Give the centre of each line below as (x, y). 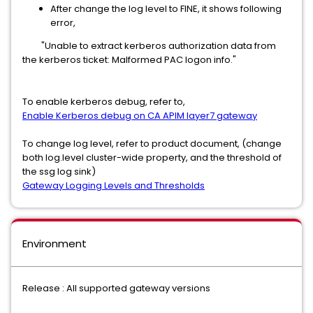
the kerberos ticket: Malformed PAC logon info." (129, 60)
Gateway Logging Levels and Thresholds (114, 185)
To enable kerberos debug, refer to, (104, 102)
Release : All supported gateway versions (116, 288)
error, (63, 23)
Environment (54, 243)
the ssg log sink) (59, 172)
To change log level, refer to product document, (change (152, 144)
